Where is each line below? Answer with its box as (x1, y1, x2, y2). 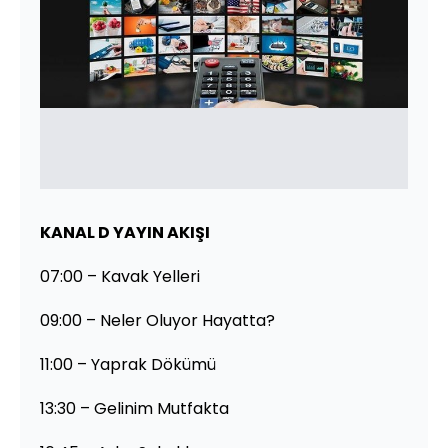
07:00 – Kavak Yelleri (40, 264, 200, 288)
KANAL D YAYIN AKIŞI (40, 220, 210, 244)
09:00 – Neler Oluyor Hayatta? (40, 308, 275, 332)
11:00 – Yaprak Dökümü (40, 352, 216, 376)
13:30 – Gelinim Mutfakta (40, 396, 229, 420)
